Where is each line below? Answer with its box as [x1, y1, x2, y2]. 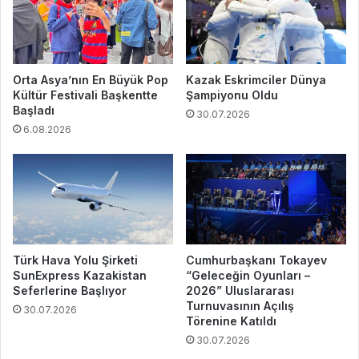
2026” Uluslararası [186, 283, 294, 297]
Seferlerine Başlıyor [13, 283, 127, 297]
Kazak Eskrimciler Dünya [186, 72, 326, 87]
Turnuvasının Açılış [186, 298, 294, 313]
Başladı [13, 103, 54, 117]
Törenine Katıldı [186, 313, 276, 328]
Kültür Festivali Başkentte [13, 87, 158, 102]
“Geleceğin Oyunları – [186, 268, 310, 282]
